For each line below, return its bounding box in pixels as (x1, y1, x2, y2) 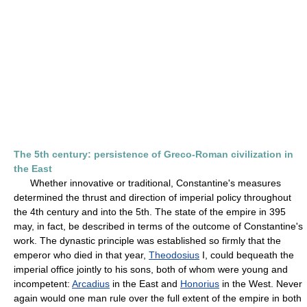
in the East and (110, 278, 180, 289)
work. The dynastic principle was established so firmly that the (14, 235, 281, 246)
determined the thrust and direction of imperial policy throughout (14, 192, 291, 203)
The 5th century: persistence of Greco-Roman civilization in (14, 149, 293, 160)
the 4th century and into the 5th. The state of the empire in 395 (14, 206, 286, 217)
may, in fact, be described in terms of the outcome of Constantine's (14, 221, 303, 232)
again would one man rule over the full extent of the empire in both (14, 293, 302, 304)
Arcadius (72, 278, 110, 289)
